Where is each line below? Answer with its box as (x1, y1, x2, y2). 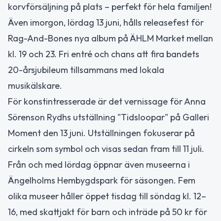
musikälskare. (8, 79, 62, 91)
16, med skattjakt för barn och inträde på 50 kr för (8, 206, 207, 218)
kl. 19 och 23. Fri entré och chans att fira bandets (8, 48, 199, 60)
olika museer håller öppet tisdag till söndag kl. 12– (8, 190, 206, 202)
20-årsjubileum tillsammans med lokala (8, 64, 164, 75)
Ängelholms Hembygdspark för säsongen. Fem (8, 174, 195, 186)
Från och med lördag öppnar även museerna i (8, 158, 190, 170)
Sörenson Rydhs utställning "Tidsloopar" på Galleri (8, 111, 209, 123)
